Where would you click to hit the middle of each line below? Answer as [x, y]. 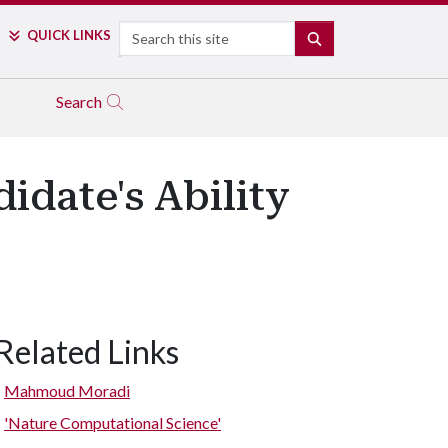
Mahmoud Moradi [67, 390]
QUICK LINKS [68, 35]
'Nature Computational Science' [112, 422]
